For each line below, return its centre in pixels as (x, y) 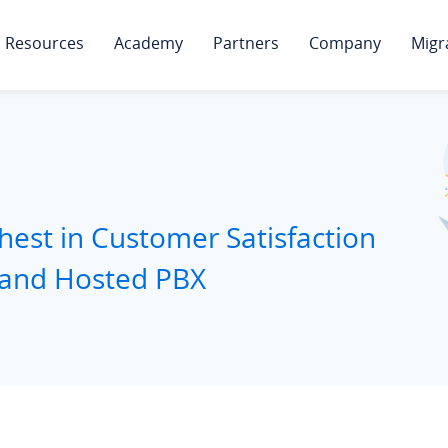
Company (345, 43)
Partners (246, 43)
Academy (148, 43)
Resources (44, 43)
